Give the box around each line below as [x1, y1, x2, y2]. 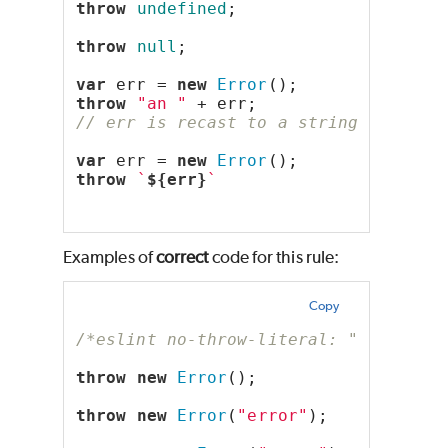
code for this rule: [208, 247, 340, 268]
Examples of [63, 247, 156, 268]
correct [155, 247, 209, 268]
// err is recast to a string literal [76, 113, 439, 133]
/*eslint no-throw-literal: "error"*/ [76, 330, 439, 350]
